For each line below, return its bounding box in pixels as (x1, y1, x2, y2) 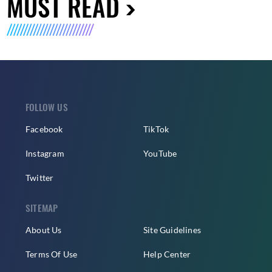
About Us (25, 224, 62, 235)
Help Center (143, 248, 191, 259)
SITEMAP (25, 200, 58, 214)
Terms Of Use (25, 248, 78, 259)
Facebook (25, 123, 63, 134)
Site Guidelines (143, 224, 201, 235)
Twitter (25, 172, 54, 183)
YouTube (143, 148, 177, 158)
